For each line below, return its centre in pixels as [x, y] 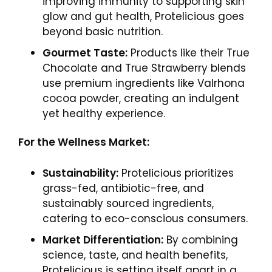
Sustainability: [80, 173]
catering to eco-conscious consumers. [145, 219]
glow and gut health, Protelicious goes [143, 16]
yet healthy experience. [104, 114]
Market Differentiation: [103, 240]
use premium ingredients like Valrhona [144, 83]
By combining [201, 240]
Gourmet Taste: [85, 53]
